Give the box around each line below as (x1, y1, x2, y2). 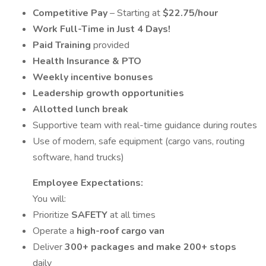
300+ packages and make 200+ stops (65, 240, 236, 254)
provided (93, 39, 129, 52)
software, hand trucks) (33, 151, 124, 164)
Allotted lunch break (33, 103, 128, 116)
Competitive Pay (33, 7, 110, 20)
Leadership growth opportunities (33, 87, 184, 100)
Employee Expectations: (33, 176, 143, 189)
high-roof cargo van (77, 224, 164, 237)
